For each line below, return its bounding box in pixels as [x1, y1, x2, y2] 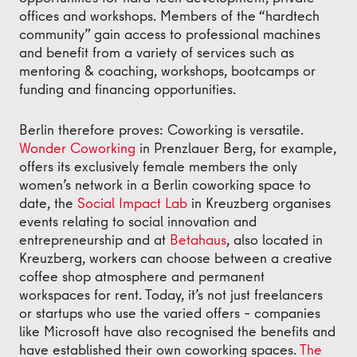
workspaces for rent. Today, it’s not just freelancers [19, 284, 323, 304]
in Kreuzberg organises [187, 193, 331, 213]
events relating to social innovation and [19, 211, 257, 231]
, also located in [226, 229, 323, 249]
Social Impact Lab [77, 193, 187, 213]
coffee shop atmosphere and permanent [19, 266, 265, 286]
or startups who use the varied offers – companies [19, 303, 320, 323]
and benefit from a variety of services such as [19, 42, 294, 62]
